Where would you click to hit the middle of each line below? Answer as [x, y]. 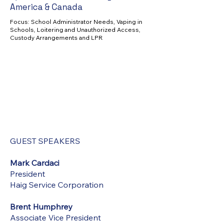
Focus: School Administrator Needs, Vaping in [76, 22]
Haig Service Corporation [57, 185]
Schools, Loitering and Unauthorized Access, [75, 30]
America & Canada [46, 7]
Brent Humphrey [41, 207]
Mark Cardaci [35, 163]
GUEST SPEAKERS [45, 141]
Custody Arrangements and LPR [57, 38]
